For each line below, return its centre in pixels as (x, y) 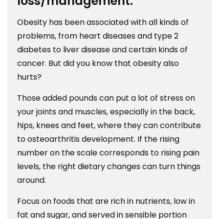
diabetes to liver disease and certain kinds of (102, 50)
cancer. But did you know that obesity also (98, 64)
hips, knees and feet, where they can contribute (109, 126)
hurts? (30, 77)
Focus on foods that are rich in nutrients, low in (106, 201)
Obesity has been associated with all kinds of (103, 22)
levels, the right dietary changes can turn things (109, 167)
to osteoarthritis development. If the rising (98, 139)
